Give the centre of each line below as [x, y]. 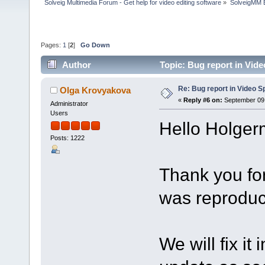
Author [77, 64]
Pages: [52, 45]
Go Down [95, 45]
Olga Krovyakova [96, 90]
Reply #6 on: [203, 100]
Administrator [69, 103]
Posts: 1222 [67, 138]
